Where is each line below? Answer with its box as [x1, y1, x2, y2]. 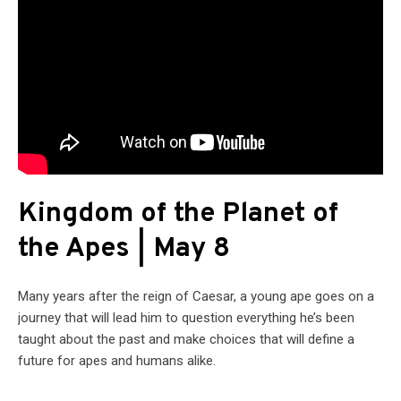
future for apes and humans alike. [18, 352, 216, 369]
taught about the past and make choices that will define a [18, 330, 354, 347]
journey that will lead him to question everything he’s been [18, 309, 354, 326]
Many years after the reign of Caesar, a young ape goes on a [18, 287, 374, 304]
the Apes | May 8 [18, 231, 230, 267]
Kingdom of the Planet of [18, 196, 338, 232]
